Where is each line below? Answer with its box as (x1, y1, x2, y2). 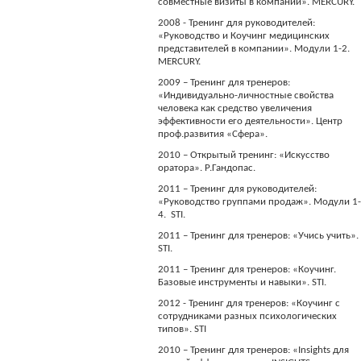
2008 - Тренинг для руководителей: (158, 18, 316, 28)
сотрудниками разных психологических (158, 311, 338, 322)
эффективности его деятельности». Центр (158, 116, 343, 127)
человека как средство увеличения (158, 103, 313, 114)
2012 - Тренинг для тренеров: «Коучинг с (158, 298, 341, 309)
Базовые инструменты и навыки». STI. (158, 277, 327, 288)
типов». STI (158, 324, 207, 334)
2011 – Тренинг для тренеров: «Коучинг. (158, 264, 337, 275)
